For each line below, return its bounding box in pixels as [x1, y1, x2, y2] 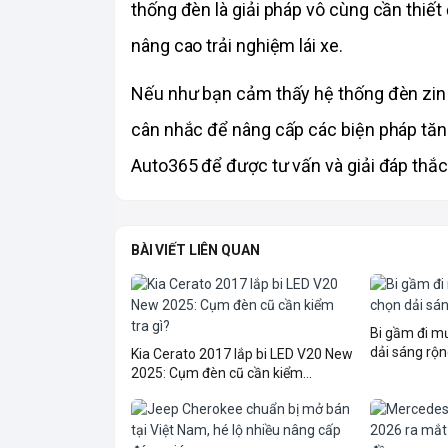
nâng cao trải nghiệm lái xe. [131, 34, 343, 56]
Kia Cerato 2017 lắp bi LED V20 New [131, 345, 353, 362]
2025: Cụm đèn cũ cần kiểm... [131, 364, 312, 381]
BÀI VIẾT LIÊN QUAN [131, 241, 260, 258]
